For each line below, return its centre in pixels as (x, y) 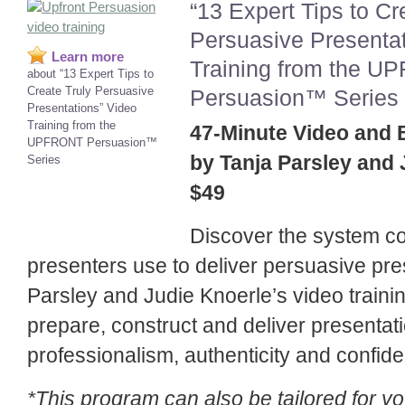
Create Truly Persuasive (90, 91)
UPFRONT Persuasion (86, 143)
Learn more (88, 57)
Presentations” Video (82, 108)
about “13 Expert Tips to (90, 74)
